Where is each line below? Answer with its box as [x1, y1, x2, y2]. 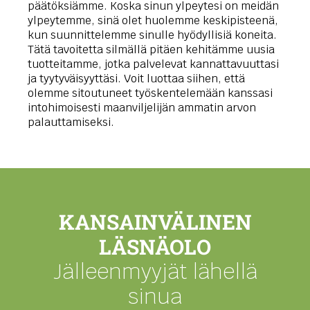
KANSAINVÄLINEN [58, 208, 252, 236]
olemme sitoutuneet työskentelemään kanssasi [28, 86, 273, 101]
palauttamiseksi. [28, 115, 114, 130]
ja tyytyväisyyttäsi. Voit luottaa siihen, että [28, 71, 245, 86]
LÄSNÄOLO [99, 233, 211, 261]
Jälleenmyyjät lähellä [53, 258, 257, 286]
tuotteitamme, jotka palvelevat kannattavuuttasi [28, 57, 279, 72]
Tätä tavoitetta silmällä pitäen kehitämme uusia [28, 42, 275, 57]
